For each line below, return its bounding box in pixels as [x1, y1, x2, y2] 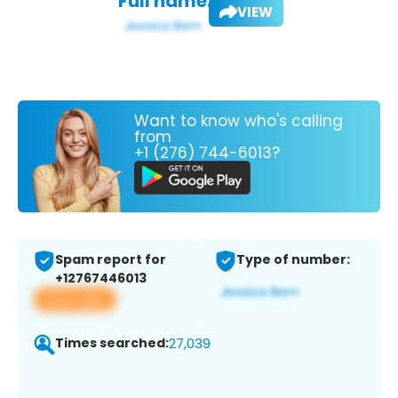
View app [44, 290, 106, 309]
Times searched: [55, 334, 169, 353]
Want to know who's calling [134, 109, 343, 131]
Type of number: [236, 251, 350, 269]
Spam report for [55, 251, 166, 269]
